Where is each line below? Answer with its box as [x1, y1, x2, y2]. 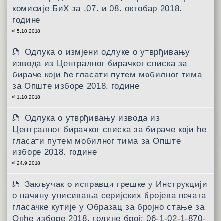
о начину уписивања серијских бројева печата [12, 190, 206, 200]
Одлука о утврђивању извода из [24, 113, 160, 123]
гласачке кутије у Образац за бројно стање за [12, 202, 205, 212]
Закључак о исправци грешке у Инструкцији [24, 179, 208, 189]
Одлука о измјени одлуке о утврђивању [24, 47, 190, 57]
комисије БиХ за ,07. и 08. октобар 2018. [12, 3, 182, 13]
